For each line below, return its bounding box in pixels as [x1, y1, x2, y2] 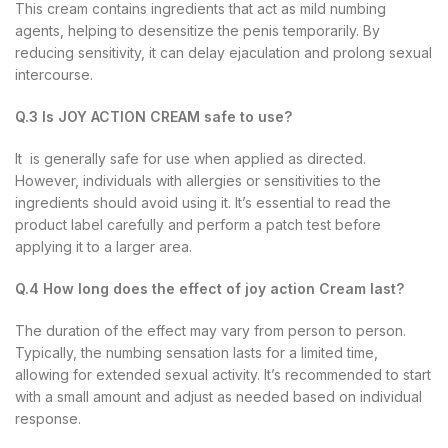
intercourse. [15, 65, 93, 83]
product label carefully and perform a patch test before [15, 215, 381, 233]
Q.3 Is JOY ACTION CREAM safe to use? [15, 107, 292, 125]
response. [15, 409, 81, 427]
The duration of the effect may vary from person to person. [15, 321, 406, 339]
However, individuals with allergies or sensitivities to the [15, 171, 381, 189]
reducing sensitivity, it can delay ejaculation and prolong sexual [15, 43, 432, 61]
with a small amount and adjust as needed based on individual [15, 387, 422, 405]
